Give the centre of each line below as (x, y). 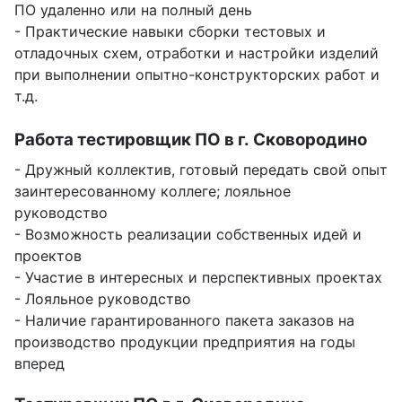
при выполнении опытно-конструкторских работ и (197, 74)
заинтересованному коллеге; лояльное (153, 191)
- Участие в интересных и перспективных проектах (198, 277)
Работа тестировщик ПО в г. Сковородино (191, 139)
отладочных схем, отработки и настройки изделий (197, 52)
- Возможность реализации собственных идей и (188, 234)
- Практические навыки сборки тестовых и (170, 31)
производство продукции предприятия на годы (185, 341)
